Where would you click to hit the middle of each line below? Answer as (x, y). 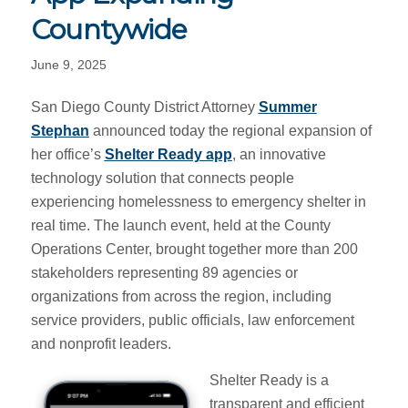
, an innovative (279, 155)
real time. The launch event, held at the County (180, 226)
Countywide (109, 29)
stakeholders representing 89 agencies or (164, 273)
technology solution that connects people (162, 178)
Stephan (60, 131)
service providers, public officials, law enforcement (192, 321)
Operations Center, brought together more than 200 (194, 250)
